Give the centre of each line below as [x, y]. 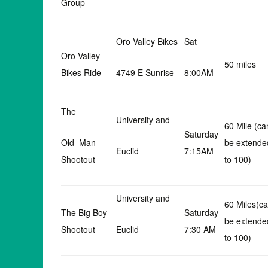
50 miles [240, 64]
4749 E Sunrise [145, 72]
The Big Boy [84, 212]
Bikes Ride [81, 72]
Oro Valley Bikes [147, 41]
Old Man [78, 142]
